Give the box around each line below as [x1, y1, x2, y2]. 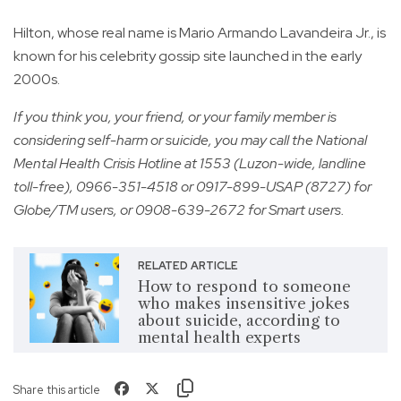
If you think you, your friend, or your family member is [13, 107, 337, 126]
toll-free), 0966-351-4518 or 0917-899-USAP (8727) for [13, 176, 371, 196]
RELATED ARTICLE [137, 258, 238, 273]
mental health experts [137, 328, 301, 346]
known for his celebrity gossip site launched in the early [13, 46, 362, 65]
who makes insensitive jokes [137, 294, 350, 312]
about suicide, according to [137, 311, 340, 329]
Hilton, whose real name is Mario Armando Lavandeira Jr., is [13, 22, 386, 42]
